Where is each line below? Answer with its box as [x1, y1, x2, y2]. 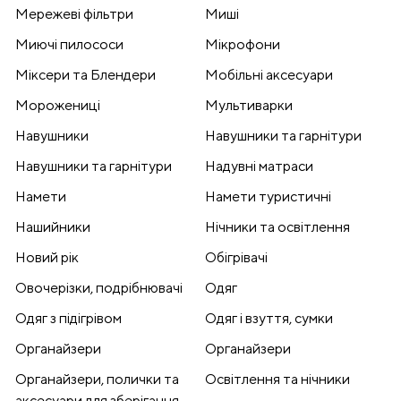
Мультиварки [205, 97, 293, 115]
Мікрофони [205, 36, 280, 54]
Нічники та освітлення [205, 218, 350, 236]
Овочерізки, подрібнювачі [15, 279, 183, 297]
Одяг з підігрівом [15, 310, 122, 328]
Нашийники [15, 218, 90, 236]
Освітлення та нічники [205, 371, 350, 388]
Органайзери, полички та [15, 371, 179, 388]
